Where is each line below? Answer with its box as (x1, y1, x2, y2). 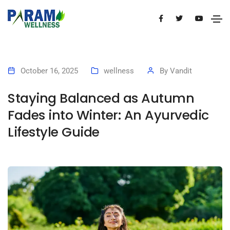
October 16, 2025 (21, 66, 78, 76)
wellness (104, 66, 134, 76)
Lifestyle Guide (8, 123, 100, 142)
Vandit (170, 66, 192, 76)
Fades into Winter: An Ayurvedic (8, 106, 209, 125)
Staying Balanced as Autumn (8, 89, 194, 108)
